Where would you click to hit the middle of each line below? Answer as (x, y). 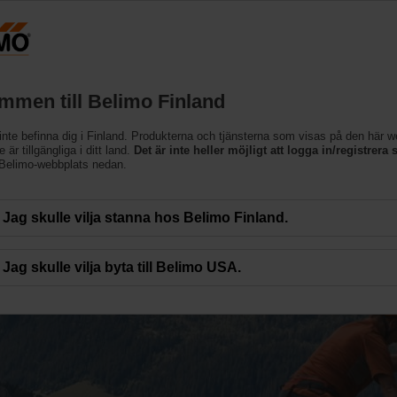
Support (221, 69)
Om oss (309, 69)
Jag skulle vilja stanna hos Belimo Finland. (145, 217)
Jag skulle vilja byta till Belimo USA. (122, 267)
